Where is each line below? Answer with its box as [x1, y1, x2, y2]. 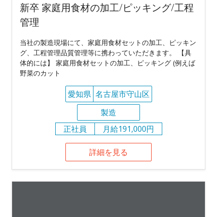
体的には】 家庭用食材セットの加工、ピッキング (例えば [20, 58, 195, 67]
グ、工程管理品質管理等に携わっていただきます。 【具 [20, 47, 191, 57]
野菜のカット [20, 68, 61, 77]
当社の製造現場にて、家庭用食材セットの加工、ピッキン [20, 37, 196, 47]
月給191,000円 [102, 123, 154, 134]
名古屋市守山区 [95, 88, 150, 99]
